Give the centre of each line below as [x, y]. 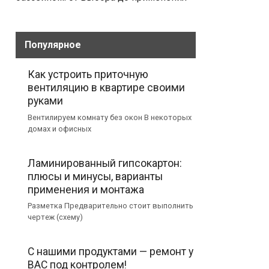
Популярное [53, 45]
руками [45, 101]
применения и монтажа [86, 189]
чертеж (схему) [55, 217]
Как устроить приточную [88, 74]
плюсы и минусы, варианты [95, 176]
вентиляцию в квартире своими [106, 88]
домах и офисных [59, 129]
